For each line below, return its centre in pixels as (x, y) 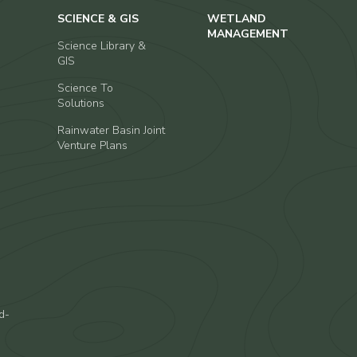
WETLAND (236, 19)
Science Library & (101, 46)
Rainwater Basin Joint (111, 130)
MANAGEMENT (247, 34)
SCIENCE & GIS (98, 19)
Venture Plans (92, 145)
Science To (85, 88)
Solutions (80, 103)
